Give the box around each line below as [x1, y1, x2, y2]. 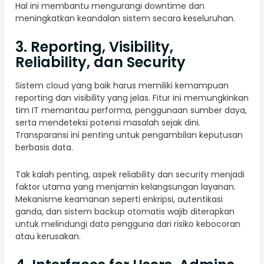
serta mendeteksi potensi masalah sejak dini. [15, 117, 200, 129]
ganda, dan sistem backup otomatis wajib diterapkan [15, 206, 235, 218]
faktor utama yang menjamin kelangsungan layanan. [15, 181, 236, 193]
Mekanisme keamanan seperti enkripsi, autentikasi [15, 193, 223, 206]
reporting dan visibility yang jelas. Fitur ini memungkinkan [15, 92, 249, 104]
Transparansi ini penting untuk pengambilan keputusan [15, 129, 243, 141]
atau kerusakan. [15, 230, 81, 243]
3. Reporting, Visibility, [15, 37, 173, 57]
